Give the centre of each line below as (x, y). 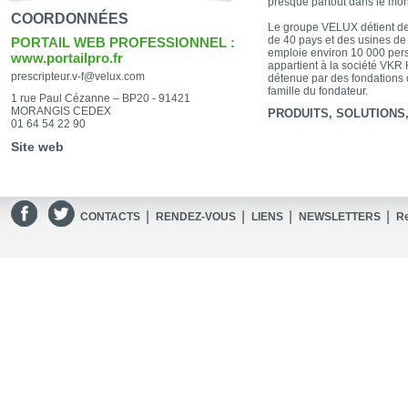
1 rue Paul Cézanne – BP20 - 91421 (101, 98)
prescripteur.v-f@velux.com (78, 76)
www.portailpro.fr (67, 58)
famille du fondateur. (318, 91)
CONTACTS (110, 217)
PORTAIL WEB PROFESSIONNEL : (123, 42)
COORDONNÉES (70, 19)
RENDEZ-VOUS (196, 217)
